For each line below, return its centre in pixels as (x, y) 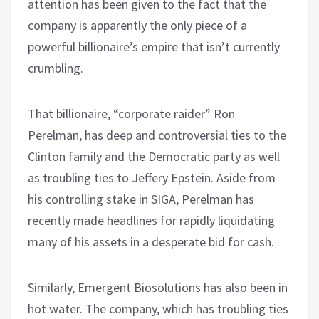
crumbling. (56, 68)
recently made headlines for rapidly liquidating (151, 220)
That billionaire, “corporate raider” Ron (131, 113)
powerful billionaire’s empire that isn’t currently (154, 46)
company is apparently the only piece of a (137, 25)
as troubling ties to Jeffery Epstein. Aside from (152, 177)
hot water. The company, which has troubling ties (158, 308)
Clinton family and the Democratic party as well (154, 156)
